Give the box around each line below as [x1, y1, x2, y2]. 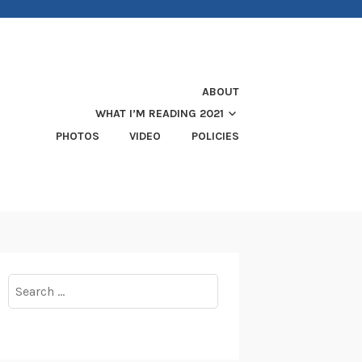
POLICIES [192, 129, 239, 144]
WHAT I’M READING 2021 [95, 107, 224, 121]
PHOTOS [55, 129, 99, 144]
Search [6, 275, 46, 291]
